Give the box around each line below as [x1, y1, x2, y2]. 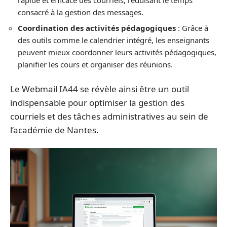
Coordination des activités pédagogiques [18, 23, 176, 33]
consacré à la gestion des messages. [18, 7, 143, 17]
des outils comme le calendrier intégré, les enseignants [18, 35, 209, 45]
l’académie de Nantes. [10, 124, 99, 136]
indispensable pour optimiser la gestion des [10, 96, 184, 108]
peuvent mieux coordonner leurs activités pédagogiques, [18, 47, 216, 57]
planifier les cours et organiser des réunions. [18, 59, 173, 69]
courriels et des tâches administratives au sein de [10, 110, 208, 122]
